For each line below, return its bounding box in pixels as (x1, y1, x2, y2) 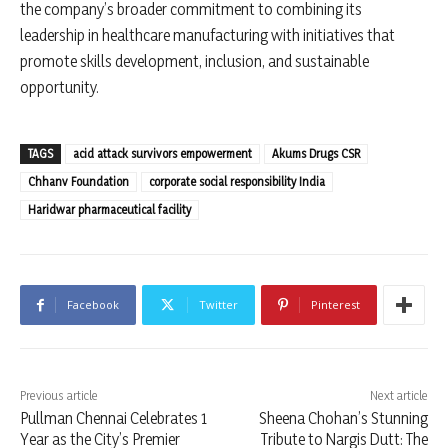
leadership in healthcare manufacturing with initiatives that (20, 25, 395, 46)
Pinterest (311, 297, 360, 313)
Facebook (67, 297, 119, 313)
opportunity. (20, 77, 99, 98)
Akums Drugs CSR (272, 146, 360, 162)
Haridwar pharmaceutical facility (28, 202, 191, 218)
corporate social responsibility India (149, 174, 325, 190)
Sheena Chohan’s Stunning (258, 408, 428, 429)
